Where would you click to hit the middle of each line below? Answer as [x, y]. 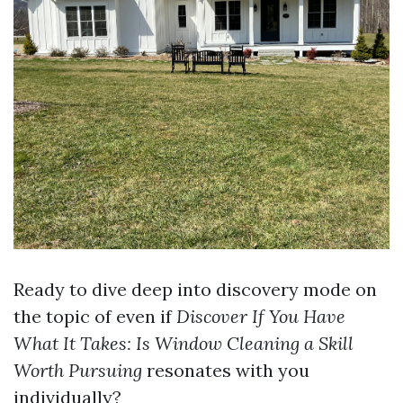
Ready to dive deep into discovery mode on [195, 290]
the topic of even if [95, 317]
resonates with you [226, 371]
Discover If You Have [261, 317]
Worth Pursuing [78, 371]
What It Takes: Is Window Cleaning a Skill [184, 344]
